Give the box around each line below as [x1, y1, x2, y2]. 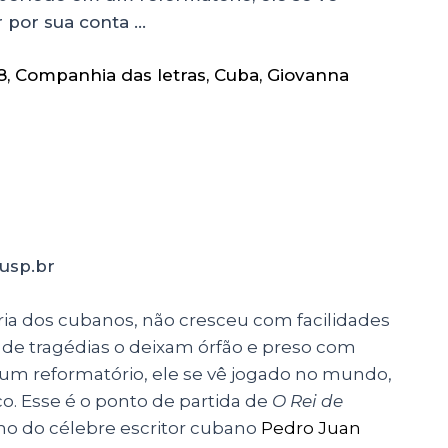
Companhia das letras [15, 65, 206, 86]
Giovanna [267, 65, 349, 86]
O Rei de [272, 390, 343, 411]
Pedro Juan [261, 417, 361, 438]
